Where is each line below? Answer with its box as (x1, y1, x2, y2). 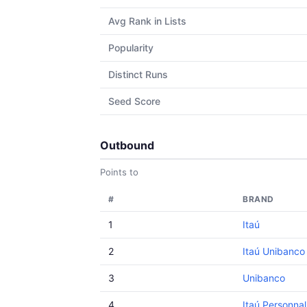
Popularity (108, 42, 153, 53)
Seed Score (108, 95, 160, 107)
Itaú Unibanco (243, 245, 305, 257)
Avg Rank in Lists (108, 15, 186, 27)
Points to (100, 167, 138, 177)
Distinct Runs (108, 69, 168, 80)
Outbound (100, 138, 154, 152)
